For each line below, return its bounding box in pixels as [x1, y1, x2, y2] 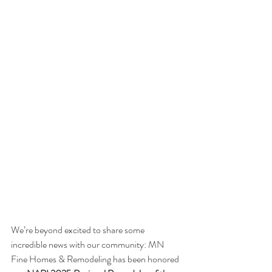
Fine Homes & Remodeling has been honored [11, 252, 181, 266]
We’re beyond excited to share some [11, 223, 146, 237]
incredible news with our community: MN [11, 237, 166, 251]
